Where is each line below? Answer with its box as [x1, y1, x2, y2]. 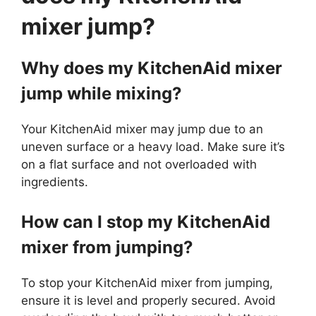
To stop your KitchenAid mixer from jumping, [21, 275, 273, 290]
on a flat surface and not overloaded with [21, 157, 257, 172]
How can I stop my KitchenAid [21, 211, 270, 232]
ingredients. [21, 175, 88, 190]
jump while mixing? [21, 83, 182, 104]
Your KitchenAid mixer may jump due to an [21, 122, 263, 137]
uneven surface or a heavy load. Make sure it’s [21, 140, 285, 154]
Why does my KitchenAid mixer [21, 58, 282, 79]
